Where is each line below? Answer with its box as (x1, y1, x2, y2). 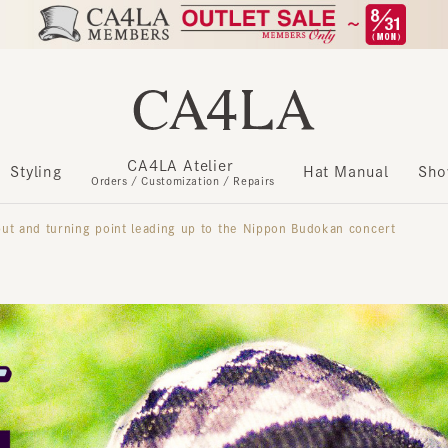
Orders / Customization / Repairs (72, 169, 251, 180)
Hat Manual (277, 158, 362, 174)
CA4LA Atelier (108, 152, 212, 167)
